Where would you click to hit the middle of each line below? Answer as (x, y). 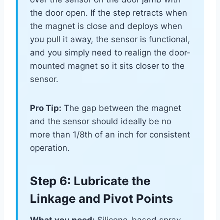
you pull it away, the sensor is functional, (110, 40)
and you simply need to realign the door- (110, 53)
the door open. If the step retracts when (109, 13)
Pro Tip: (46, 108)
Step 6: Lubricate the (90, 181)
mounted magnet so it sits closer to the (107, 66)
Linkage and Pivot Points (101, 199)
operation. (50, 148)
